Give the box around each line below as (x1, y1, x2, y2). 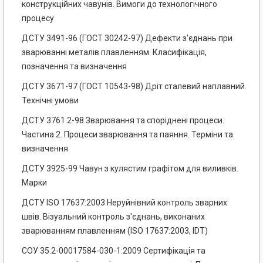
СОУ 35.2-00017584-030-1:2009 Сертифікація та (22, 246, 205, 256)
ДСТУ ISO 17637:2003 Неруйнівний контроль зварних (22, 198, 227, 208)
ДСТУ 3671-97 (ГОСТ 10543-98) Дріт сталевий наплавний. (22, 82, 247, 92)
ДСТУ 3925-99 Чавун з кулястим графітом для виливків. (22, 164, 238, 174)
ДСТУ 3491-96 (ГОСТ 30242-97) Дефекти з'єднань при (22, 33, 232, 43)
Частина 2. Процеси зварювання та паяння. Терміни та (22, 130, 233, 140)
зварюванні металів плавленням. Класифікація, (22, 48, 207, 58)
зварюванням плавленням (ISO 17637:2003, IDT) (22, 226, 208, 236)
